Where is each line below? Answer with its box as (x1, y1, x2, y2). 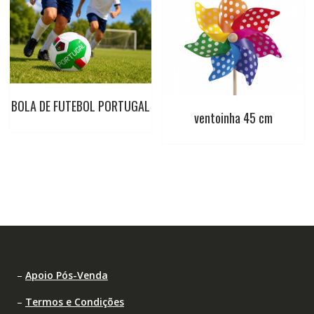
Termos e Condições (25, 294, 124, 308)
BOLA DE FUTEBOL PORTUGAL (11, 97, 150, 116)
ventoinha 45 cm (194, 108, 273, 127)
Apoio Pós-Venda (25, 268, 108, 282)
